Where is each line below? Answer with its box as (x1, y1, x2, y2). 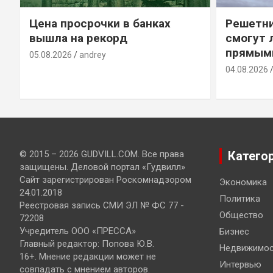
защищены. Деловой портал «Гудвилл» (19, 161, 185, 172)
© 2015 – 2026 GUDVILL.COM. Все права (19, 148, 184, 160)
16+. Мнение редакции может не (19, 250, 156, 262)
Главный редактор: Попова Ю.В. (19, 238, 154, 249)
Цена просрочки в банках (29, 16, 171, 30)
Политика (219, 193, 260, 204)
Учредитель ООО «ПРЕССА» (19, 225, 136, 236)
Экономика (219, 176, 267, 188)
